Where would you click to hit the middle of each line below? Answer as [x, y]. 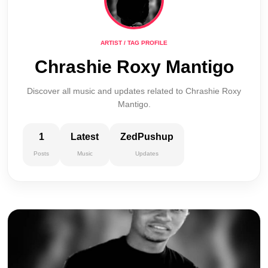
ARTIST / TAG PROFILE [134, 43]
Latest [85, 137]
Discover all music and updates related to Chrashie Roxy [134, 91]
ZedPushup [147, 137]
